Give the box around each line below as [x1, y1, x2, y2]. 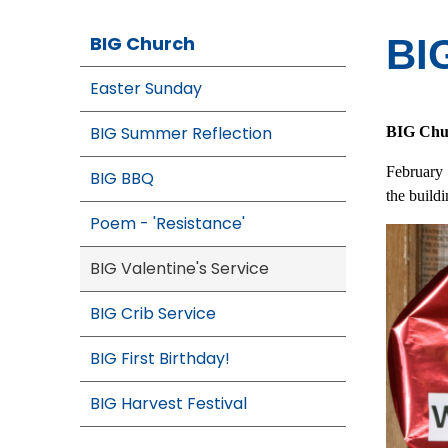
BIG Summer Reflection [90, 122, 272, 145]
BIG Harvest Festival [90, 392, 247, 415]
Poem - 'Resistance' [90, 212, 245, 235]
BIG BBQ [90, 167, 154, 190]
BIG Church [90, 31, 195, 56]
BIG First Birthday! [90, 347, 230, 370]
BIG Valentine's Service [90, 257, 269, 280]
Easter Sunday [90, 77, 202, 100]
